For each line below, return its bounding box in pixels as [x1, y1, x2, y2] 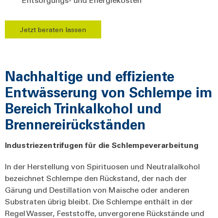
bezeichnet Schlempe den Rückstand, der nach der [5, 172, 187, 183]
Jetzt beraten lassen [20, 24, 86, 34]
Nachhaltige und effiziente [5, 66, 174, 85]
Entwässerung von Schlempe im [5, 82, 212, 101]
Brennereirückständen [5, 114, 145, 133]
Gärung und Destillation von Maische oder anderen [5, 184, 189, 195]
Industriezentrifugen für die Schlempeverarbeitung [5, 139, 199, 150]
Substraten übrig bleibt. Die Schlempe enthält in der [5, 196, 193, 206]
